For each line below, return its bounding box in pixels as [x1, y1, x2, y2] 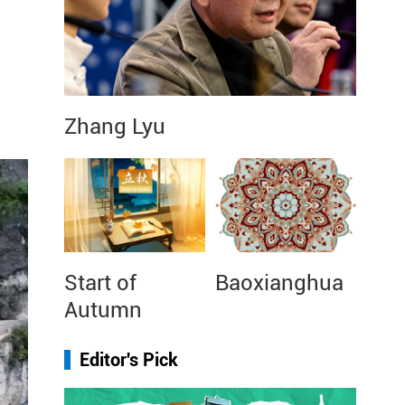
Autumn [64, 297, 142, 323]
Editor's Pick [80, 349, 178, 371]
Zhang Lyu [64, 114, 165, 139]
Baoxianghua [215, 270, 344, 296]
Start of [64, 270, 137, 296]
